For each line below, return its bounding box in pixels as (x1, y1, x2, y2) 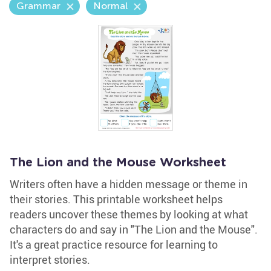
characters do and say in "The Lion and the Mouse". (10, 222, 258, 237)
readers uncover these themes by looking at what (10, 207, 248, 221)
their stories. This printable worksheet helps (10, 192, 223, 206)
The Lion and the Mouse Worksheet (10, 157, 226, 169)
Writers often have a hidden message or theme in (10, 177, 247, 191)
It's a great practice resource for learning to (10, 237, 218, 252)
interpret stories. (10, 252, 90, 267)
